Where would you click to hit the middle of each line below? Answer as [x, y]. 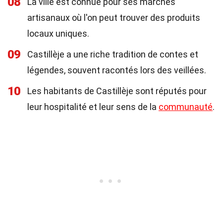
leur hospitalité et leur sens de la [93, 107]
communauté [186, 107]
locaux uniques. [58, 33]
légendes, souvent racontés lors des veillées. [117, 70]
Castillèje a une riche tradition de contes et [113, 54]
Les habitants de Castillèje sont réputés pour [117, 91]
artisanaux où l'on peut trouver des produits [114, 18]
